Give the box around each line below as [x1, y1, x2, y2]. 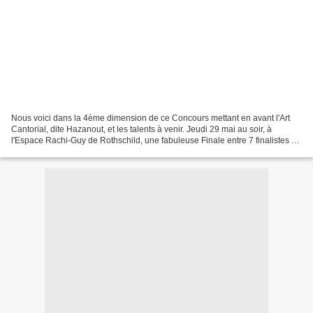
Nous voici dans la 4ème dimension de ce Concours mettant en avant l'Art [11, 112, 290, 123]
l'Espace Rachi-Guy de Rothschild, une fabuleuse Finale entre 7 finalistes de [11, 135, 301, 145]
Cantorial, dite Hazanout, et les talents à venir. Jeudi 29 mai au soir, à [11, 124, 272, 134]
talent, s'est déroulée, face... [11, 146, 116, 156]
